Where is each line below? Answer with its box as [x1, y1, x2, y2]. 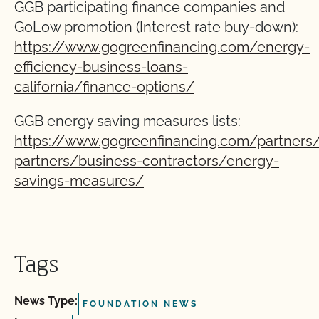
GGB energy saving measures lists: [14, 113, 241, 130]
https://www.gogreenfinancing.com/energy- [14, 38, 310, 56]
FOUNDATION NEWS [83, 299, 198, 309]
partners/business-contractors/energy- [14, 152, 279, 169]
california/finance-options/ [14, 78, 194, 95]
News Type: [14, 294, 78, 308]
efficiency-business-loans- [14, 58, 188, 75]
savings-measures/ [14, 172, 144, 189]
